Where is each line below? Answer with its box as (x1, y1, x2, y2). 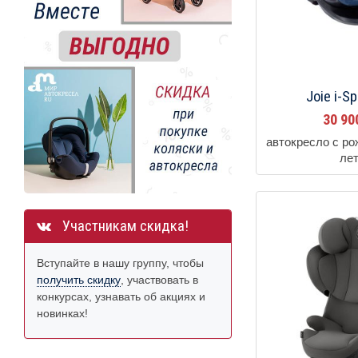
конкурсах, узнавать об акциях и (37, 289, 205, 303)
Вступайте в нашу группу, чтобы (37, 256, 204, 269)
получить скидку (37, 272, 121, 286)
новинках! (37, 306, 88, 320)
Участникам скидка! (59, 217, 189, 235)
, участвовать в (121, 272, 198, 286)
